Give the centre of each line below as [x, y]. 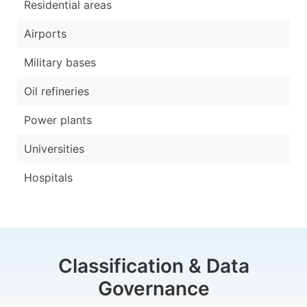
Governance [153, 288]
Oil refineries [57, 91]
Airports [45, 33]
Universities [54, 148]
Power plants [58, 120]
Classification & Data [153, 266]
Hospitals [48, 177]
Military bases [60, 62]
